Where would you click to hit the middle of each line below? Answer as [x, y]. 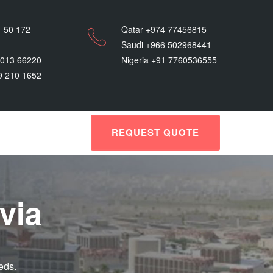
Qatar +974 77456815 [164, 29]
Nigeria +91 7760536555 [169, 60]
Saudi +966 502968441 [167, 44]
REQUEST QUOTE [155, 132]
